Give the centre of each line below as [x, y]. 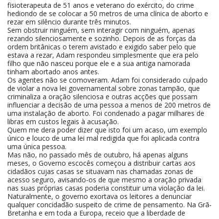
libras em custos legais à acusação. [63, 121]
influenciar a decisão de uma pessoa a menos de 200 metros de [109, 105]
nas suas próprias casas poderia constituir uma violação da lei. [106, 188]
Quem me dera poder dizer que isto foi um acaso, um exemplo [107, 130]
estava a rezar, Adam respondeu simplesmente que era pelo [103, 55]
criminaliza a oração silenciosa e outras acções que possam [102, 97]
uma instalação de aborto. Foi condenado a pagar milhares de [106, 113]
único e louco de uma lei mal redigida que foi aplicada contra [103, 138]
